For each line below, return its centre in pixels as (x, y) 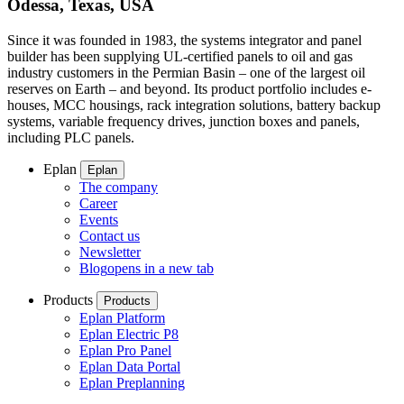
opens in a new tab (161, 268)
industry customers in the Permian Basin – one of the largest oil (186, 72)
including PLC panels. (71, 137)
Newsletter (110, 252)
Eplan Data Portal (130, 366)
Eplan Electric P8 (129, 334)
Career (98, 203)
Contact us (110, 235)
